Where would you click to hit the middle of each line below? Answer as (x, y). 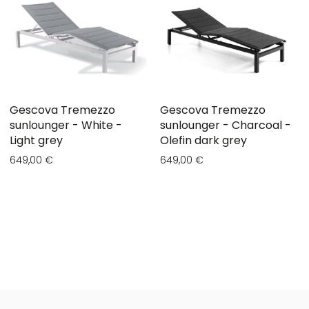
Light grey (36, 141)
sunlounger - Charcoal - (226, 126)
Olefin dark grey (203, 141)
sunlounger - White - (66, 126)
